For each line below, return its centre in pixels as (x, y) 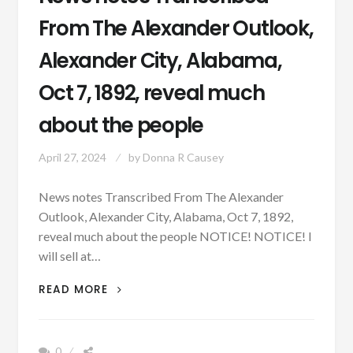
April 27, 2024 (72, 158)
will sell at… (69, 256)
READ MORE (75, 290)
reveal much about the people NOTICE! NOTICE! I (175, 236)
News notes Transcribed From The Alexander (161, 197)
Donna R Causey (183, 158)
